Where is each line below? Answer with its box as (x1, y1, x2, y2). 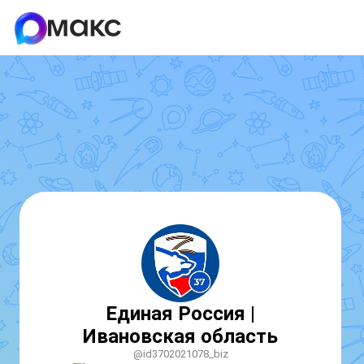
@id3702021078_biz (132, 348, 228, 360)
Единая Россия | (106, 302, 255, 325)
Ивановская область (83, 325, 278, 348)
